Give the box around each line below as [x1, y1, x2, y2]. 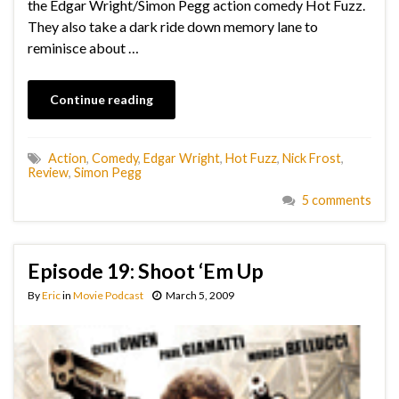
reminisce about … [28, 38, 139, 56]
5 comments [302, 191, 371, 208]
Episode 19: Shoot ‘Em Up [28, 257, 264, 283]
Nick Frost [282, 150, 341, 166]
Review [28, 164, 69, 180]
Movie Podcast [73, 288, 143, 302]
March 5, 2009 [166, 288, 234, 302]
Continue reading [50, 91, 153, 107]
